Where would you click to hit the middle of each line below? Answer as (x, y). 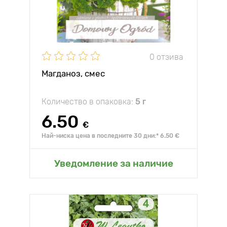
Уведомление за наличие (113, 163)
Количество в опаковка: (88, 102)
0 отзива (166, 57)
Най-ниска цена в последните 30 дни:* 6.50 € (110, 136)
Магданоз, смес (73, 73)
